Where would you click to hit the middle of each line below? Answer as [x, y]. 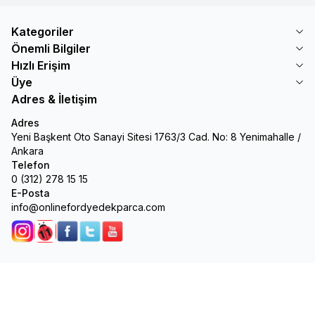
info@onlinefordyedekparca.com [88, 207]
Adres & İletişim [54, 99]
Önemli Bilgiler [51, 48]
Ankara [27, 150]
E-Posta [31, 193]
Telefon [31, 165]
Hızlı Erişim [41, 65]
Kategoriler [43, 31]
